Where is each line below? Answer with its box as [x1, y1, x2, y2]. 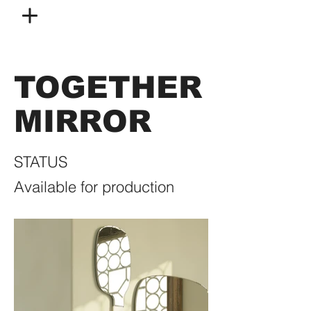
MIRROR [14, 104, 151, 138]
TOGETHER [14, 70, 202, 104]
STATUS [14, 152, 68, 171]
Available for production [14, 177, 174, 196]
